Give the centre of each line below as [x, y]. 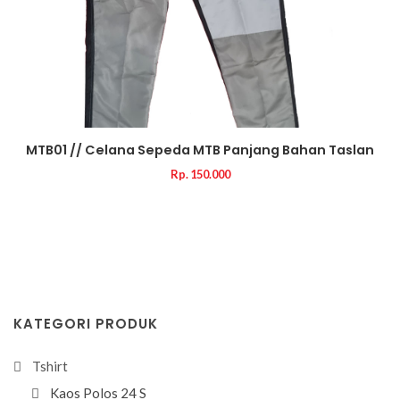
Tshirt [50, 366]
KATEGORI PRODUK [86, 324]
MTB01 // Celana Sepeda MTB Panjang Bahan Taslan [200, 150]
